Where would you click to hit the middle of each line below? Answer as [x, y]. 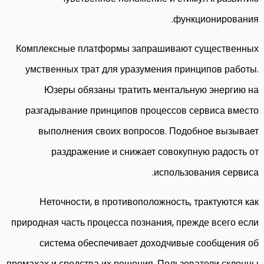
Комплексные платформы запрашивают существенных [137, 48]
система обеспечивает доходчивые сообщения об [149, 243]
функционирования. [216, 19]
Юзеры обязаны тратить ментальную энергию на [151, 90]
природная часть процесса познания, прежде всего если [135, 222]
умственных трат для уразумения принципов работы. [142, 69]
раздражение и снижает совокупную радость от [155, 151]
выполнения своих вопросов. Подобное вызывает [148, 131]
